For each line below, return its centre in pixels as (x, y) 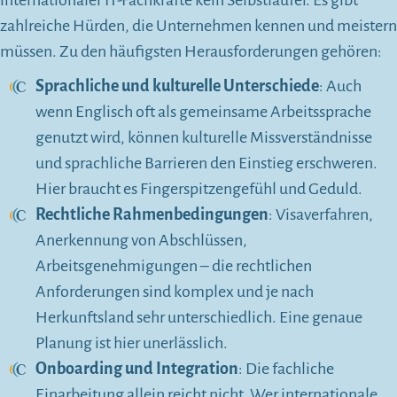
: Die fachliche (286, 369)
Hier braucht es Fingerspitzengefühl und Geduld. (199, 189)
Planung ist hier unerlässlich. (132, 343)
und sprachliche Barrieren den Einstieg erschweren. (206, 163)
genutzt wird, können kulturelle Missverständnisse (204, 138)
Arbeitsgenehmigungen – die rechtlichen (174, 266)
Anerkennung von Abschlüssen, (141, 241)
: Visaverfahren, (321, 215)
